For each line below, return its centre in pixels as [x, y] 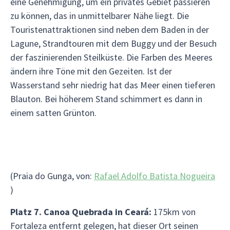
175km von [174, 212]
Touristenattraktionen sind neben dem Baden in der [110, 30]
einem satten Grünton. [53, 113]
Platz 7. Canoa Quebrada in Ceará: [81, 212]
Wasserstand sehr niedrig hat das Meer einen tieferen [113, 85]
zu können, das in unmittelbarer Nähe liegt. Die [100, 16]
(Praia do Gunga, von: [52, 176]
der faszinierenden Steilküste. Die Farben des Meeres [111, 57]
